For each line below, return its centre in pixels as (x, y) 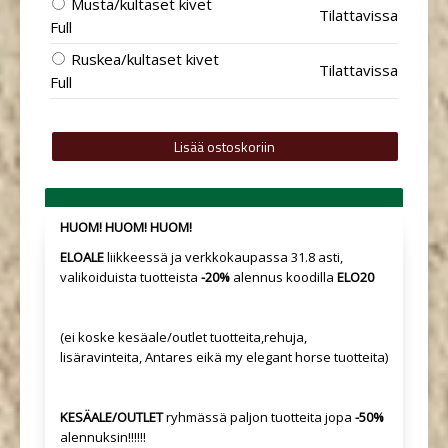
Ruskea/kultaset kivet (145, 59)
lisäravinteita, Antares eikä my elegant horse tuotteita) (224, 357)
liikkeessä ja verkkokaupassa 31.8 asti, (223, 257)
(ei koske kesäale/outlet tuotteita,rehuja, (183, 337)
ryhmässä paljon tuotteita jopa (259, 417)
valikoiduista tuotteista (129, 277)
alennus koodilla (283, 277)
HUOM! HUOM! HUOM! (126, 227)
